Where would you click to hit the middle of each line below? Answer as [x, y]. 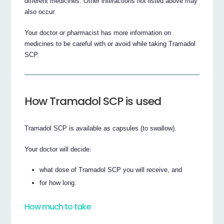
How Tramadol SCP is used [93, 101]
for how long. [58, 182]
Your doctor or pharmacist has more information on [98, 32]
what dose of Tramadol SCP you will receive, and [111, 169]
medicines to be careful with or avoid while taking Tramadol [110, 43]
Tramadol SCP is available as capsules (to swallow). [101, 128]
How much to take [58, 206]
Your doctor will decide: [58, 149]
